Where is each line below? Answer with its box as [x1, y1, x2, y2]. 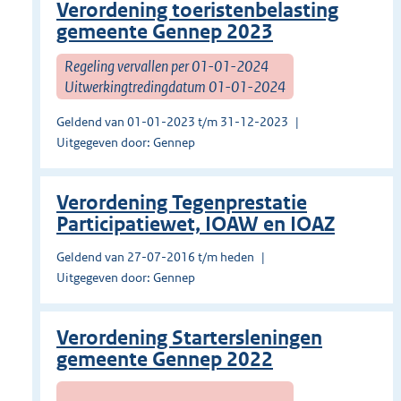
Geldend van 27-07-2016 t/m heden [56, 249, 254, 266]
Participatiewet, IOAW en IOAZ [56, 212, 335, 237]
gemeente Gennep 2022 [56, 347, 273, 372]
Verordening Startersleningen [56, 326, 322, 351]
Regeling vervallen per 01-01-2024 [64, 55, 269, 76]
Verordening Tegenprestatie [56, 191, 307, 216]
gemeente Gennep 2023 [56, 20, 273, 45]
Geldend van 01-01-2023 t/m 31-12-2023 [56, 114, 288, 131]
